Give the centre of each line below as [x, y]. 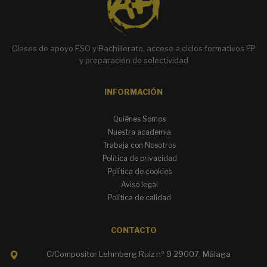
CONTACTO [133, 231]
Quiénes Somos [139, 119]
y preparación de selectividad [133, 60]
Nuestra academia [139, 132]
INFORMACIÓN [133, 92]
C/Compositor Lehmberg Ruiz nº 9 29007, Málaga [138, 254]
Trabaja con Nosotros [139, 145]
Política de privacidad [139, 159]
